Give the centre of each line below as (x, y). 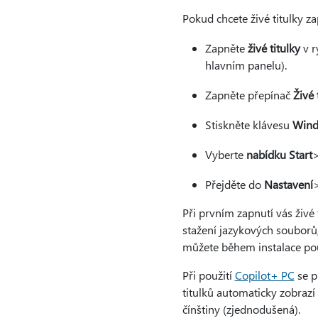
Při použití (208, 275)
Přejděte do (234, 184)
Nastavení (288, 184)
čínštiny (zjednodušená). (241, 309)
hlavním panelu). (246, 65)
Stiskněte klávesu (248, 125)
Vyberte (225, 154)
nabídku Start (279, 154)
